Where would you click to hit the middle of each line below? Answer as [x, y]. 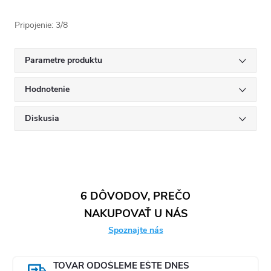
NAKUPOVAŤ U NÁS [135, 213]
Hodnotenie [47, 89]
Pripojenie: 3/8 [41, 25]
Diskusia [42, 118]
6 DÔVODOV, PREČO [135, 196]
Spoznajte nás [135, 230]
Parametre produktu [64, 60]
